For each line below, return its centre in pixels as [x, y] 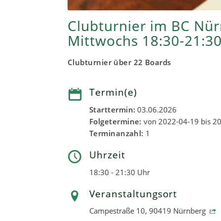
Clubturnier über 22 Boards [119, 62]
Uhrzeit [107, 154]
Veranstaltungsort [133, 193]
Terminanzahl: [116, 133]
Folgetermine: [115, 121]
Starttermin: [112, 109]
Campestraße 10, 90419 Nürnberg [148, 211]
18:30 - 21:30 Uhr [120, 172]
